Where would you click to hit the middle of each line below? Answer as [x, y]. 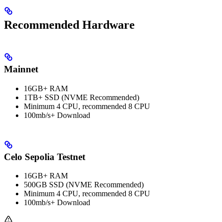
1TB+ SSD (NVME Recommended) [82, 97]
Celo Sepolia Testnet [45, 157]
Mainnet [21, 69]
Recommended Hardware [69, 25]
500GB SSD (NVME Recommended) [84, 185]
